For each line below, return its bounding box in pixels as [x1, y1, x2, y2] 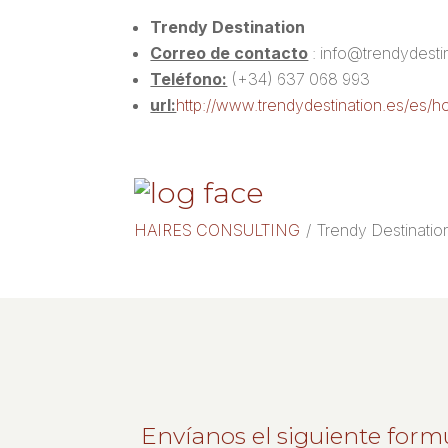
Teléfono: [150, 69, 228, 90]
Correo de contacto [150, 43, 309, 64]
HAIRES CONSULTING [134, 220, 301, 241]
